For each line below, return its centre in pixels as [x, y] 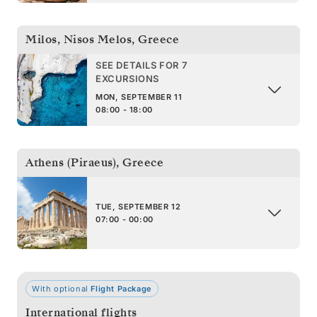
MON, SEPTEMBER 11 [139, 97]
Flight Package [121, 288]
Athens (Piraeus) [71, 162]
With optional [62, 288]
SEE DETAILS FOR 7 [142, 65]
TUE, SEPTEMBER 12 [138, 206]
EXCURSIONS [127, 78]
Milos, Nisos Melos [79, 39]
